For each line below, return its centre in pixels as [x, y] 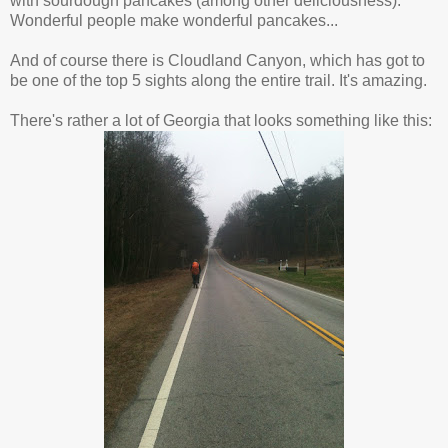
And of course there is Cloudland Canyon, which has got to [217, 60]
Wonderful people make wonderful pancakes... [174, 20]
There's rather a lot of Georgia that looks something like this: [221, 120]
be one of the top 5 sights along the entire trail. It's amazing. [218, 80]
